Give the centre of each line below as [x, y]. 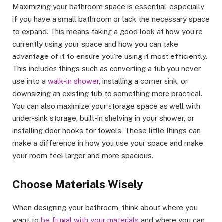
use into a [30, 81]
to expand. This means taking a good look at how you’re [108, 31]
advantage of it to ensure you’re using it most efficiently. [110, 56]
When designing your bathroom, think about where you [105, 207]
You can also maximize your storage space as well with [106, 106]
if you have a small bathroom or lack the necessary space [111, 19]
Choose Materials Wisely [78, 185]
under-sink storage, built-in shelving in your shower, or [103, 118]
